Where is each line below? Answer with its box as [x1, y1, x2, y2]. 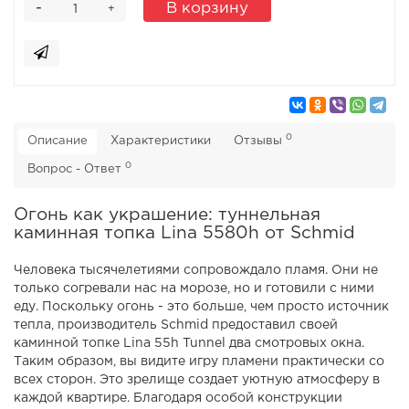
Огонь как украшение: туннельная [14, 207, 320, 224]
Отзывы [234, 136, 286, 147]
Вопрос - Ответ [27, 164, 125, 175]
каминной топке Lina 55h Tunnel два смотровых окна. [14, 338, 364, 350]
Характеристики [110, 136, 211, 147]
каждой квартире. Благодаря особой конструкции [14, 393, 342, 404]
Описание [27, 136, 88, 147]
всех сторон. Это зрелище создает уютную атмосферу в [14, 374, 380, 386]
